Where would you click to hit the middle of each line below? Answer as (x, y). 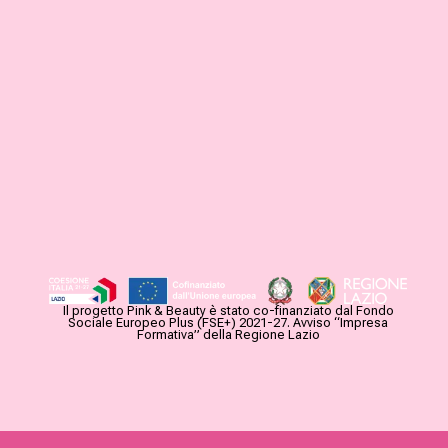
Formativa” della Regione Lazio (228, 334)
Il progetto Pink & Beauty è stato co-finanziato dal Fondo (228, 310)
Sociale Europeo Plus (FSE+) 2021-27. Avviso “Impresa (228, 322)
